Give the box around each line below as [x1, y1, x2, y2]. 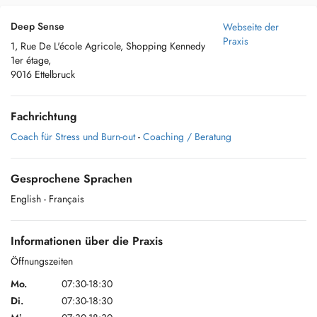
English [11, 192, 41, 206]
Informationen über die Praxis [11, 233, 163, 249]
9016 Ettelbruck [11, 67, 75, 81]
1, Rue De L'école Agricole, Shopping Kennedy [11, 39, 205, 53]
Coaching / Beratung [143, 129, 231, 144]
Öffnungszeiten [11, 254, 73, 268]
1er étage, [11, 53, 51, 67]
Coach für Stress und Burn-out [11, 129, 135, 144]
